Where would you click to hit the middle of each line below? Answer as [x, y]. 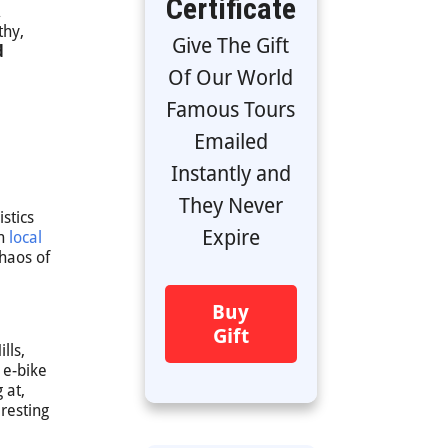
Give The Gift [231, 46]
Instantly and [230, 174]
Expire [230, 238]
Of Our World [231, 78]
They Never [230, 206]
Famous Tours [231, 110]
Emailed [230, 142]
